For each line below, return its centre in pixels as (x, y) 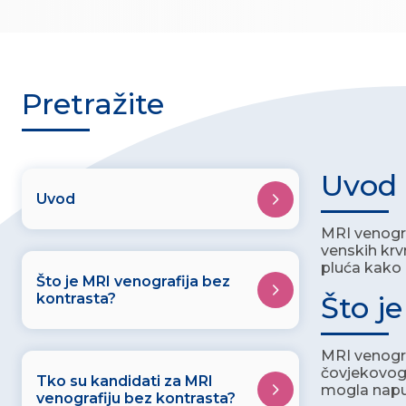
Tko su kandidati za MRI (125, 381)
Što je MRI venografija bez (133, 281)
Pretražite (93, 104)
